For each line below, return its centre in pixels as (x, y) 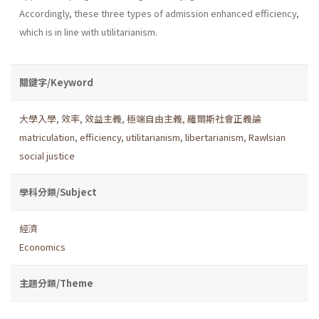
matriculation (47, 137)
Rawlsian (267, 137)
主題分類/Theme (56, 283)
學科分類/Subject (58, 192)
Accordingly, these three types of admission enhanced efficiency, (159, 13)
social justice (47, 155)
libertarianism (214, 137)
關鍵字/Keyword (56, 82)
